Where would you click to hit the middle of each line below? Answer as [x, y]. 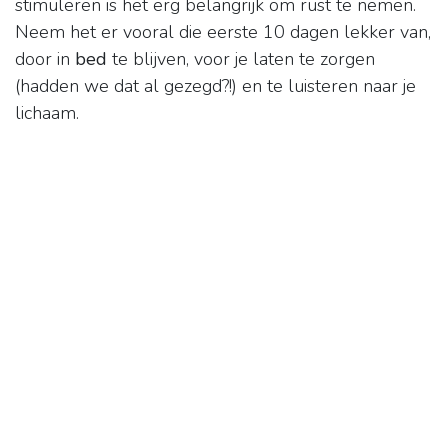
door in [45, 59]
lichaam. [47, 113]
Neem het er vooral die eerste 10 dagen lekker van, [223, 32]
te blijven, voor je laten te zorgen [241, 59]
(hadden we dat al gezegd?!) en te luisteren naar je [215, 86]
